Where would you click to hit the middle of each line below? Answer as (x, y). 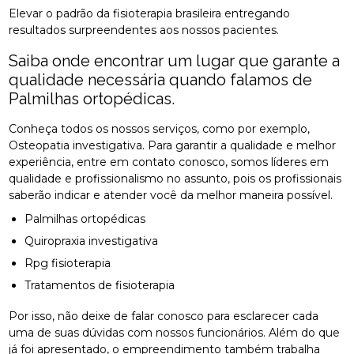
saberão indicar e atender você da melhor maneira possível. (171, 195)
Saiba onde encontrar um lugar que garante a (175, 60)
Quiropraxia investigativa (96, 241)
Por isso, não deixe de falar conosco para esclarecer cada (164, 316)
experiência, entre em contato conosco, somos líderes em (169, 162)
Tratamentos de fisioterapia (103, 285)
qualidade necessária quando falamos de (161, 79)
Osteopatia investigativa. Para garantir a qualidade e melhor (173, 145)
